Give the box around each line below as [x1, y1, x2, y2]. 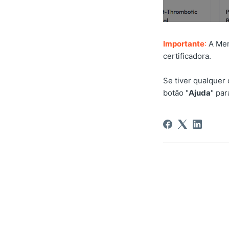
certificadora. [163, 51, 212, 61]
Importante [163, 39, 205, 49]
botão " [163, 88, 189, 98]
